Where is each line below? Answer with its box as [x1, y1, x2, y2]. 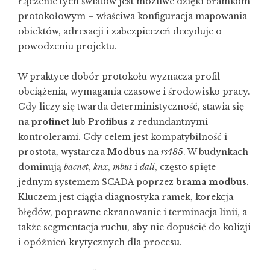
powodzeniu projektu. [18, 41, 117, 52]
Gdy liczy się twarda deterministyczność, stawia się [18, 101, 244, 112]
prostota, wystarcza [18, 146, 107, 157]
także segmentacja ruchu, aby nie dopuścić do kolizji [18, 222, 251, 233]
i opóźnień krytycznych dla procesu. [18, 237, 182, 248]
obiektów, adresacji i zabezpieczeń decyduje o [18, 26, 222, 37]
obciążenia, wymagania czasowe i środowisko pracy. [18, 86, 250, 97]
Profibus [88, 116, 128, 127]
